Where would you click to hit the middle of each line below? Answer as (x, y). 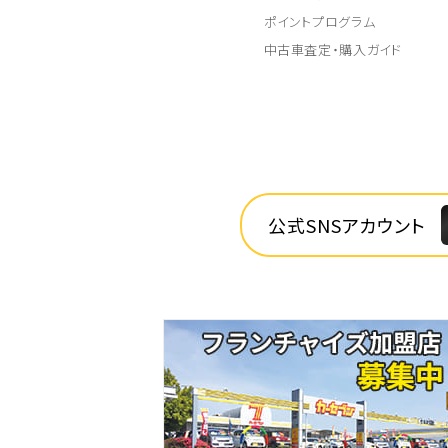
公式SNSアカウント (347, 225)
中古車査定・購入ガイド (332, 49)
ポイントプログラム (319, 21)
